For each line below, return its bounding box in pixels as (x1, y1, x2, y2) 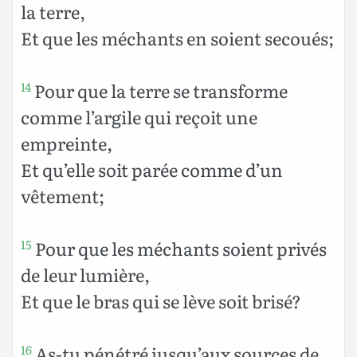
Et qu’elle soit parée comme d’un (21, 155, 283, 182)
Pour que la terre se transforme (31, 76, 288, 104)
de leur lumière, (21, 261, 150, 288)
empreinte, (21, 129, 112, 156)
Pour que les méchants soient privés (32, 234, 327, 261)
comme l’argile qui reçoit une (21, 103, 257, 130)
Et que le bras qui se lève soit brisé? (21, 287, 301, 314)
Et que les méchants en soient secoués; (21, 24, 334, 51)
